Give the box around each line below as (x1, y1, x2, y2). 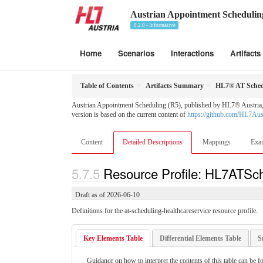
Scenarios (118, 48, 154, 59)
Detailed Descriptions (123, 138, 183, 146)
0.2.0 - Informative (133, 22, 176, 28)
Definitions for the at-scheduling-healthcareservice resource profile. (72, 207, 258, 215)
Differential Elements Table (159, 234, 241, 242)
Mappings (203, 138, 231, 146)
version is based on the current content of (72, 110, 187, 119)
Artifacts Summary (146, 82, 204, 90)
